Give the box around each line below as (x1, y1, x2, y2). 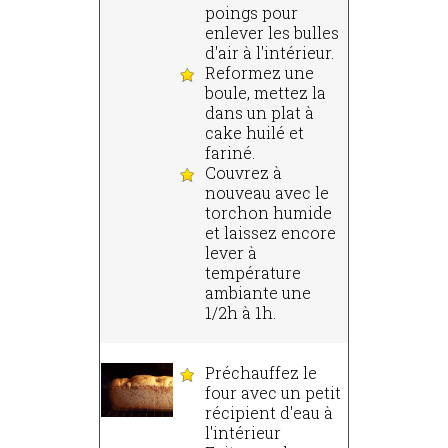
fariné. (205, 142, 255, 164)
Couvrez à (205, 162, 282, 184)
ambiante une (205, 282, 311, 304)
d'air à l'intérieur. (205, 42, 334, 64)
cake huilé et (205, 122, 304, 144)
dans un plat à (205, 102, 314, 124)
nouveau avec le (205, 182, 329, 204)
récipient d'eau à (205, 402, 333, 424)
